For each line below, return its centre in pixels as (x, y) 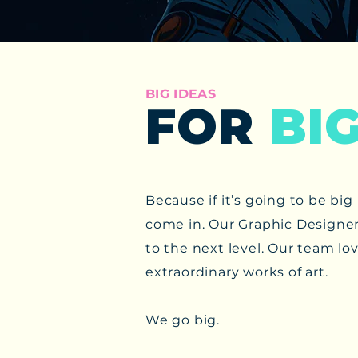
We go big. (183, 320)
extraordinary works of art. (239, 272)
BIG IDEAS (181, 94)
